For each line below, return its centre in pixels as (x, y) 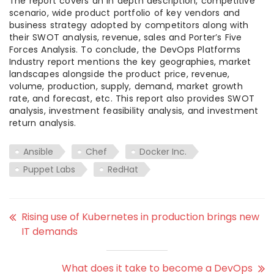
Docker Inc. (163, 152)
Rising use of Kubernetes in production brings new (140, 217)
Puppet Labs (49, 170)
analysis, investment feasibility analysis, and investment (134, 111)
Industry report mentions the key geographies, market (130, 62)
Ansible (38, 152)
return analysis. (43, 123)
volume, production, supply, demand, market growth (126, 87)
